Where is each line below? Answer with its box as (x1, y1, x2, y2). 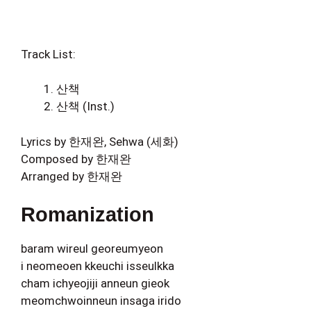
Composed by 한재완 (21, 151, 131, 166)
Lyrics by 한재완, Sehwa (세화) (21, 134, 178, 149)
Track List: (21, 47, 76, 61)
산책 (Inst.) (56, 99, 115, 113)
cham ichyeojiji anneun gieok (21, 276, 169, 290)
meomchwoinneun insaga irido (21, 294, 181, 308)
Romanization (21, 203, 154, 226)
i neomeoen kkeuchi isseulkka (21, 259, 174, 273)
